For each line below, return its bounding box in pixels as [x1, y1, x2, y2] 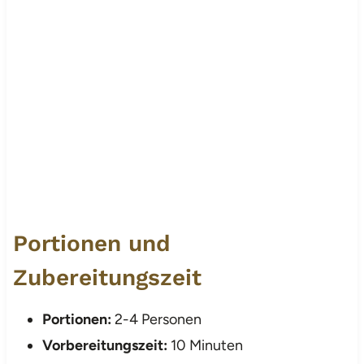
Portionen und [12, 229, 171, 257]
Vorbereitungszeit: [41, 336, 167, 354]
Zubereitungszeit [12, 263, 201, 291]
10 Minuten [167, 336, 243, 354]
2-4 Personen [110, 310, 201, 328]
